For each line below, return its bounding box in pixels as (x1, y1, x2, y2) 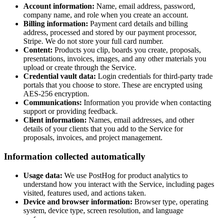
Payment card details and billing (88, 19, 188, 28)
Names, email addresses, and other (87, 116, 194, 125)
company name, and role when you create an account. (23, 11, 188, 19)
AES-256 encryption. (23, 90, 89, 98)
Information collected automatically (4, 151, 145, 162)
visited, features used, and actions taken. (23, 188, 146, 197)
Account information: (23, 2, 94, 11)
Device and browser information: (23, 197, 132, 206)
